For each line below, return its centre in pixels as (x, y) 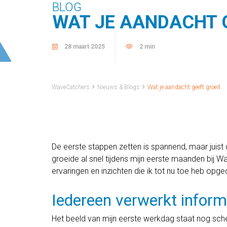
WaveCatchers (71, 87)
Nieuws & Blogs (119, 87)
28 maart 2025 (84, 47)
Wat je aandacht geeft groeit (184, 87)
